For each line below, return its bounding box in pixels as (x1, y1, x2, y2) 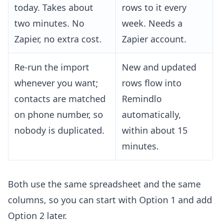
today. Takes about (14, 1, 93, 14)
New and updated (122, 61, 196, 74)
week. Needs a (122, 17, 183, 30)
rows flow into (122, 77, 182, 89)
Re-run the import (14, 61, 89, 74)
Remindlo (122, 93, 162, 105)
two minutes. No (14, 17, 84, 30)
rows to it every (122, 1, 186, 14)
